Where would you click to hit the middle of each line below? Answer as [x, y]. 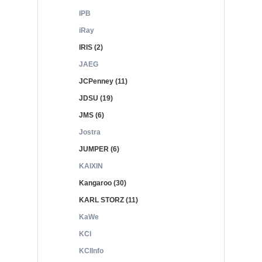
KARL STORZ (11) [108, 200]
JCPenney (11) [103, 81]
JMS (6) [92, 115]
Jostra [90, 132]
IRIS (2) [91, 47]
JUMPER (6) [99, 149]
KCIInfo [91, 251]
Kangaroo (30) [103, 183]
